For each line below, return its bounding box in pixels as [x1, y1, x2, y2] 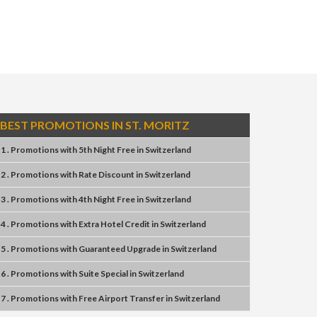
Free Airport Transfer [79, 293, 164, 304]
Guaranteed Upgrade [79, 243, 161, 254]
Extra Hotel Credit [79, 219, 150, 229]
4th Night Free [79, 194, 135, 204]
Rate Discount [79, 169, 134, 180]
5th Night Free [79, 144, 135, 155]
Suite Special [79, 268, 128, 279]
